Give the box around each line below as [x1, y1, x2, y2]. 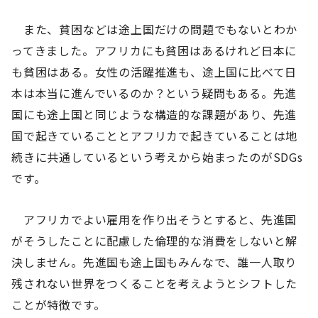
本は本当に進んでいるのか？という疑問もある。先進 [11, 84, 297, 102]
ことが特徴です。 [11, 296, 106, 314]
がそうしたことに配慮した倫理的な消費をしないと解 [11, 232, 298, 250]
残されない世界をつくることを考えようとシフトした [11, 275, 298, 292]
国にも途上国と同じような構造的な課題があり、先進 [11, 105, 297, 123]
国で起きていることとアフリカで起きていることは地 [11, 126, 298, 144]
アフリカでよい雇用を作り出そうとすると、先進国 [11, 211, 297, 229]
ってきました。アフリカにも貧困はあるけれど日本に [11, 41, 297, 59]
